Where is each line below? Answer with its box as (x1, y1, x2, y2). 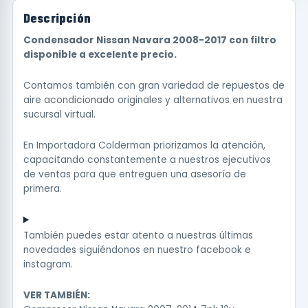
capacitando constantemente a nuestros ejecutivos (23, 153, 271, 166)
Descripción (23, 9, 91, 26)
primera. (23, 181, 62, 195)
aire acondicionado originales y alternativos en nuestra (23, 93, 283, 107)
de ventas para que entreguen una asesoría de (23, 167, 246, 181)
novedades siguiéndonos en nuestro (23, 243, 196, 256)
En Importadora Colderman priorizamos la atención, (23, 138, 265, 152)
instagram (23, 257, 71, 271)
